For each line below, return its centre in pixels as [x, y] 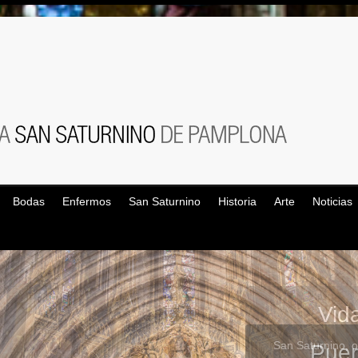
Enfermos [87, 201]
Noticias [332, 201]
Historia [237, 201]
